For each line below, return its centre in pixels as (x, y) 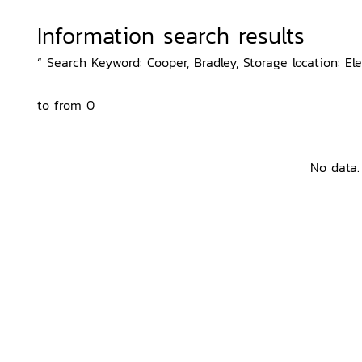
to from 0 (66, 105)
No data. (335, 167)
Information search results (171, 36)
